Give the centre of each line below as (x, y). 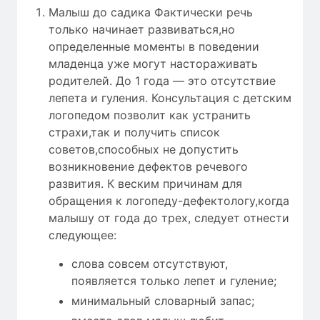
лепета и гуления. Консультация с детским (170, 98)
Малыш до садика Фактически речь (151, 12)
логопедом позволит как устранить (150, 115)
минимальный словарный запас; (163, 301)
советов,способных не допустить (144, 150)
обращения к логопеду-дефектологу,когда (169, 201)
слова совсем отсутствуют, (150, 264)
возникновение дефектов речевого (148, 167)
